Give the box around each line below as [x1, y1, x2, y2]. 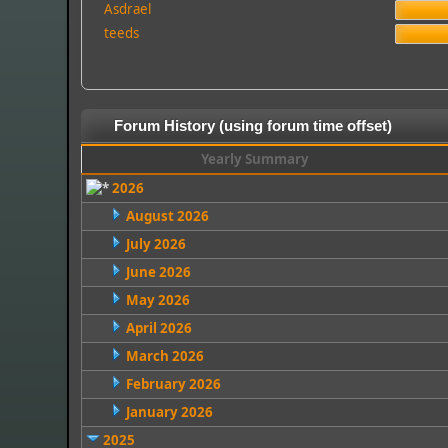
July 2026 [125, 235, 186, 253]
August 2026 [125, 207, 209, 225]
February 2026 [125, 375, 221, 393]
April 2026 [125, 319, 192, 337]
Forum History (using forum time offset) [114, 118, 393, 134]
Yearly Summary [201, 150, 310, 168]
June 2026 [125, 263, 191, 281]
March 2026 [125, 347, 204, 365]
